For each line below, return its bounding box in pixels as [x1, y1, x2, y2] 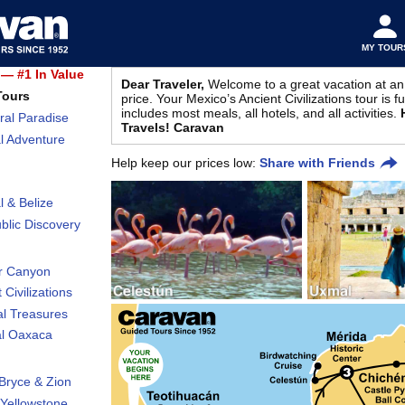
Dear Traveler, [120, 77, 204, 91]
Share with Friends [259, 155, 375, 170]
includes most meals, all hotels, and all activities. [120, 106, 397, 120]
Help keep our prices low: [110, 155, 259, 170]
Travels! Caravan [120, 120, 224, 135]
